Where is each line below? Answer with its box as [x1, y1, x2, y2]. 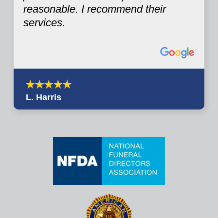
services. [23, 17, 65, 29]
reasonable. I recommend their [23, 3, 166, 16]
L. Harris [26, 92, 61, 102]
